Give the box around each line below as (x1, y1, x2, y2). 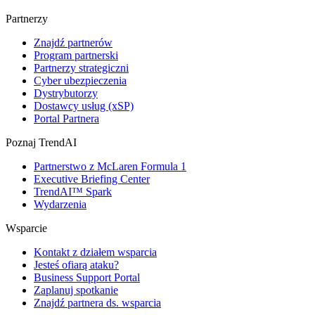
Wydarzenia (34, 198, 86, 211)
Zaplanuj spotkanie (34, 284, 118, 297)
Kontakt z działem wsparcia (34, 246, 157, 259)
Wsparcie (6, 222, 47, 235)
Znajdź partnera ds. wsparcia (34, 297, 161, 309)
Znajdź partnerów (34, 37, 112, 49)
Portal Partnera (34, 112, 99, 125)
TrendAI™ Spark (34, 186, 112, 198)
